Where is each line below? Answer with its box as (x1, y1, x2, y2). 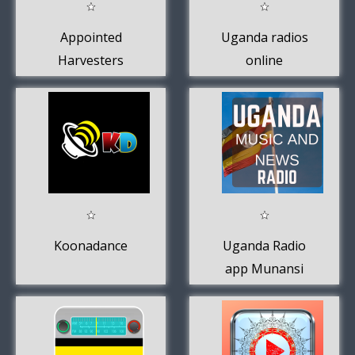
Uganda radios (220, 28, 308, 46)
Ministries (61, 74, 120, 92)
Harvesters (58, 51, 124, 69)
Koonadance (54, 236, 128, 254)
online (246, 51, 283, 69)
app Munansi (225, 259, 303, 277)
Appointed (59, 28, 122, 46)
